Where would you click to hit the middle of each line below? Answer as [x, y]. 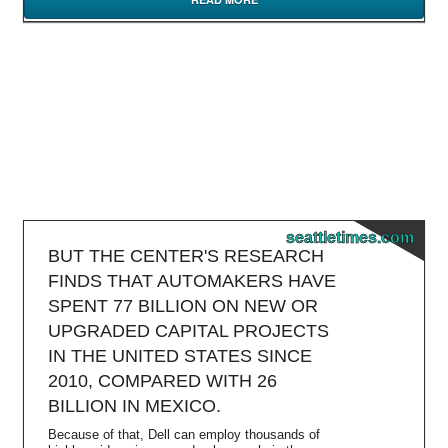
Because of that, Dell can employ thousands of [184, 434]
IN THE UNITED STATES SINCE [180, 356]
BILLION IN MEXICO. [134, 406]
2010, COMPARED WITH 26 [162, 381]
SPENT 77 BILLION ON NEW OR [183, 306]
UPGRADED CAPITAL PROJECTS [188, 331]
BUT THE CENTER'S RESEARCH [186, 256]
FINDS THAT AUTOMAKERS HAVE [192, 281]
